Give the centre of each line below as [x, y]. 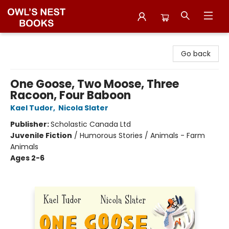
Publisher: [30, 124]
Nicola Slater [83, 108]
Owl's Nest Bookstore [44, 42]
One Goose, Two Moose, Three [95, 84]
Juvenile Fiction [41, 135]
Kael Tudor [32, 108]
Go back [196, 54]
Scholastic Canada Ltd [91, 124]
